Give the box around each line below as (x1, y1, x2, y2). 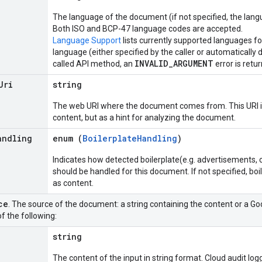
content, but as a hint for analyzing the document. (53, 113, 236, 122)
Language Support (53, 36, 121, 45)
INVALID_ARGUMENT (135, 58, 213, 69)
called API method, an (53, 59, 135, 68)
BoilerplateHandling (82, 133, 177, 144)
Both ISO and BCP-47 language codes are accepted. (53, 24, 243, 33)
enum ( (53, 133, 82, 144)
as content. (53, 178, 94, 188)
